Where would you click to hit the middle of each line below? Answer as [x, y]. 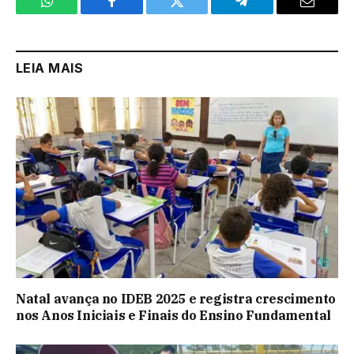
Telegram [267, 13]
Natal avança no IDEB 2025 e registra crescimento [176, 299]
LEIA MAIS [50, 68]
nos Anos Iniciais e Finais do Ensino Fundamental [173, 316]
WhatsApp [76, 13]
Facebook [139, 13]
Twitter [196, 13]
